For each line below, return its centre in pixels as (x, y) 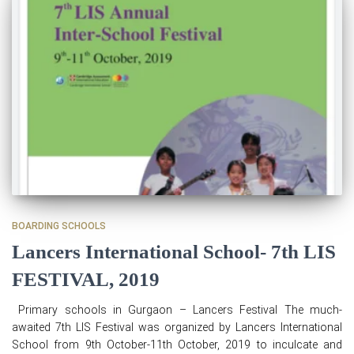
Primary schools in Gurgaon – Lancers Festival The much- (177, 309)
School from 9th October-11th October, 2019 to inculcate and (177, 344)
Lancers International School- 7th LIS (174, 251)
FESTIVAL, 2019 (86, 279)
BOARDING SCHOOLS (59, 226)
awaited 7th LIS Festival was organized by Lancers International (177, 327)
